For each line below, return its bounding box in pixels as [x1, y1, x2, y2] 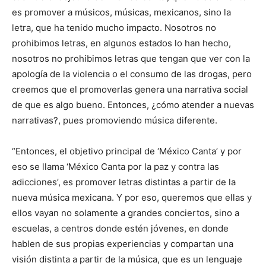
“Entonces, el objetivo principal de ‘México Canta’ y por [12, 145, 242, 157]
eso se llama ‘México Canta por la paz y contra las [12, 160, 219, 172]
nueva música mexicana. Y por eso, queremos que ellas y [12, 191, 252, 203]
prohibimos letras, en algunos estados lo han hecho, [12, 37, 231, 49]
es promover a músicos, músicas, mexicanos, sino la [12, 6, 231, 18]
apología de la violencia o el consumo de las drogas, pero [12, 68, 252, 80]
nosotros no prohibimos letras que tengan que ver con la [12, 52, 250, 64]
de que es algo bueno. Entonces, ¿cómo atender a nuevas [12, 99, 254, 110]
